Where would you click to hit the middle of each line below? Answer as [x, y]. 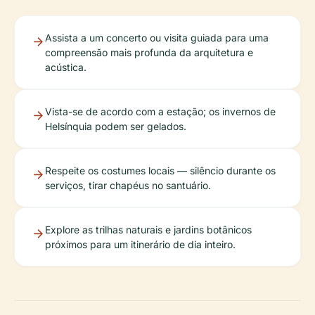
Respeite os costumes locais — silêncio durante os [160, 171]
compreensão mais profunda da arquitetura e [149, 52]
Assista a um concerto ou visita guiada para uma [157, 38]
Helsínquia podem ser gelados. [116, 126]
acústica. [66, 67]
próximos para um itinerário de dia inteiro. [140, 244]
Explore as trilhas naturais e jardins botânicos [148, 230]
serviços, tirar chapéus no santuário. [128, 185]
